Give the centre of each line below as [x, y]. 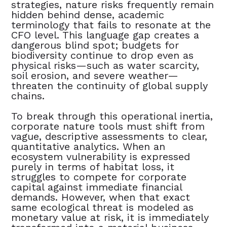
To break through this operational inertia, [112, 116]
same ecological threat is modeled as [103, 207]
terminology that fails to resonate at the [111, 25]
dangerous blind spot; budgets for [95, 45]
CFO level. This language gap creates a [105, 35]
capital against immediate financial [97, 187]
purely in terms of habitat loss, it [93, 166]
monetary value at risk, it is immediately [110, 217]
